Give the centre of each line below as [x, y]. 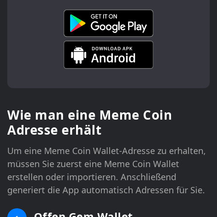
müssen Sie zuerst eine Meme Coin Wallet [93, 163]
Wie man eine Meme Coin [90, 115]
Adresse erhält [54, 130]
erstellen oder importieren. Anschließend [92, 177]
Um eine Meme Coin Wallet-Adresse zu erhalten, [107, 150]
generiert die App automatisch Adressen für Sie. [106, 190]
